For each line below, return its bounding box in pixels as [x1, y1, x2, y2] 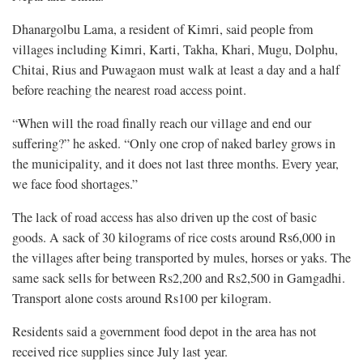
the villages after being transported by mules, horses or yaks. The [12, 249, 351, 267]
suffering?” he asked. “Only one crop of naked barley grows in [12, 135, 335, 153]
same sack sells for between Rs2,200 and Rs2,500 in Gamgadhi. [12, 269, 345, 288]
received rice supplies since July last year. [12, 343, 228, 361]
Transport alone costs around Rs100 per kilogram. [12, 289, 271, 308]
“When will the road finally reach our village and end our [12, 114, 311, 133]
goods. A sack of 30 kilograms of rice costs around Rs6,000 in [12, 228, 335, 247]
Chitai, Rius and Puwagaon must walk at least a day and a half [12, 61, 340, 79]
